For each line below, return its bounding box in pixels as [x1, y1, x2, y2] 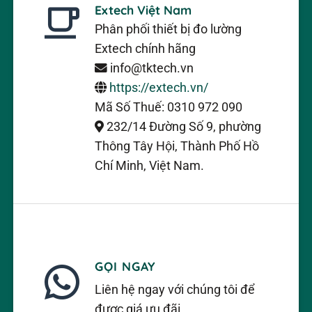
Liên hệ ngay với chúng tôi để [95, 282, 256, 297]
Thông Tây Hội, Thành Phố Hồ [95, 139, 260, 153]
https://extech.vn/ [109, 80, 209, 95]
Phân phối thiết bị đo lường [95, 22, 242, 36]
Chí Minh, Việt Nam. [95, 158, 205, 173]
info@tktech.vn [107, 61, 194, 75]
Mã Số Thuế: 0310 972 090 [95, 100, 243, 114]
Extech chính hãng [95, 41, 196, 56]
